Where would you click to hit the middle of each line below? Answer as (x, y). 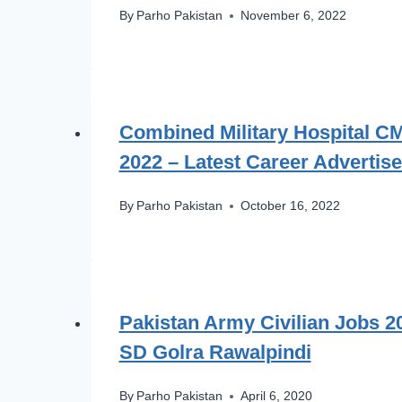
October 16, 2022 (290, 206)
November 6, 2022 (293, 16)
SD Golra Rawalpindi (215, 353)
